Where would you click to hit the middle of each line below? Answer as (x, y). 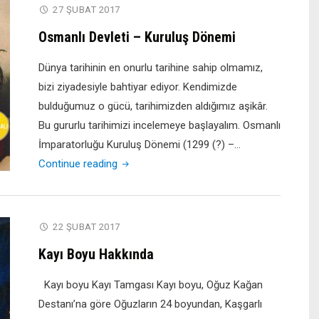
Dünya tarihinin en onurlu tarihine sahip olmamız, (151, 68)
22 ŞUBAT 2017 (87, 227)
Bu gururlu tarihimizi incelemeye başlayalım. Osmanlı (159, 125)
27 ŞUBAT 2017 (87, 10)
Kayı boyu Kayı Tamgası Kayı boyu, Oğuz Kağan (151, 285)
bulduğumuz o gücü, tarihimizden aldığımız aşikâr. (153, 106)
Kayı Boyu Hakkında (96, 254)
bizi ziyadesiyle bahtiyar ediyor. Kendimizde (138, 87)
